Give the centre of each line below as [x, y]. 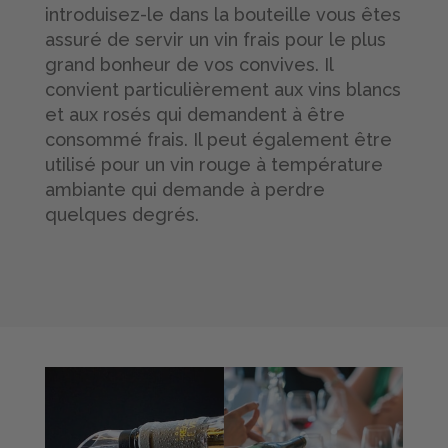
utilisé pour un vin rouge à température [213, 164]
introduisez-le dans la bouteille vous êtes [222, 14]
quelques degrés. [121, 214]
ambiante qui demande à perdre [184, 189]
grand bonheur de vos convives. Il [188, 64]
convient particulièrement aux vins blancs [222, 89]
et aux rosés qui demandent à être [194, 114]
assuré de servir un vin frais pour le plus [215, 39]
